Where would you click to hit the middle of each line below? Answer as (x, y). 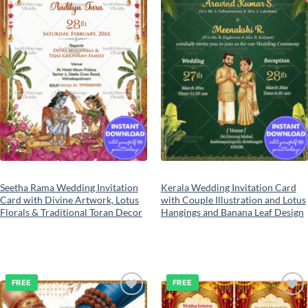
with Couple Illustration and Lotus (233, 200)
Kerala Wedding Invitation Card (228, 188)
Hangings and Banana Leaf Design (232, 212)
